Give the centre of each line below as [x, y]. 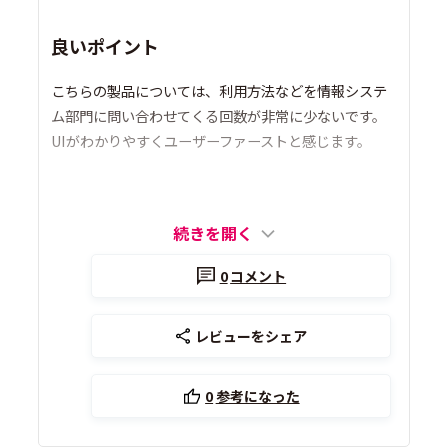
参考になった [257, 396]
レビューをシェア [251, 336]
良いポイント [105, 46]
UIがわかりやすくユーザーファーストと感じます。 [211, 141]
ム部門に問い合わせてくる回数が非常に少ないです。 [219, 116]
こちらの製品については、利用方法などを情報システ [219, 91]
